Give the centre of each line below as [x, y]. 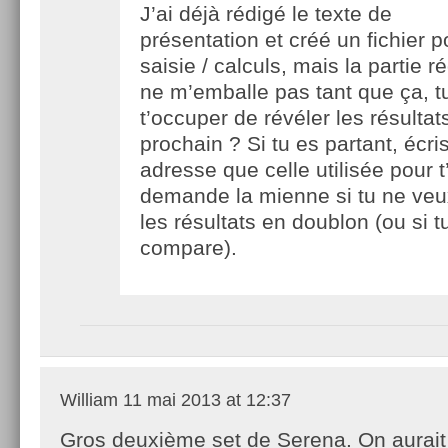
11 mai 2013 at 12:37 [204, 399]
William [89, 399]
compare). [188, 247]
